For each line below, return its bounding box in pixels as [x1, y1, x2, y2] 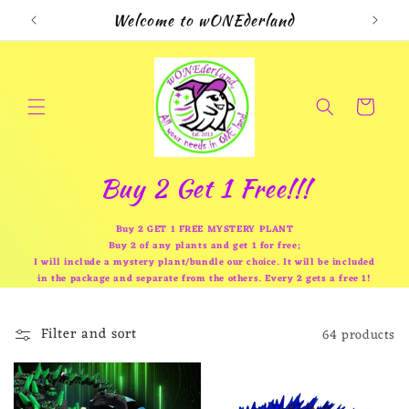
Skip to [26, 5, 73, 31]
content [26, 22, 77, 47]
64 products [322, 323, 395, 347]
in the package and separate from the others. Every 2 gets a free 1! [37, 271, 372, 288]
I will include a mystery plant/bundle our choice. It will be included [34, 255, 375, 271]
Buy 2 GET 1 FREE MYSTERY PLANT [115, 222, 294, 238]
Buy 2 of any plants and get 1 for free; [108, 238, 301, 255]
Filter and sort [41, 322, 137, 348]
